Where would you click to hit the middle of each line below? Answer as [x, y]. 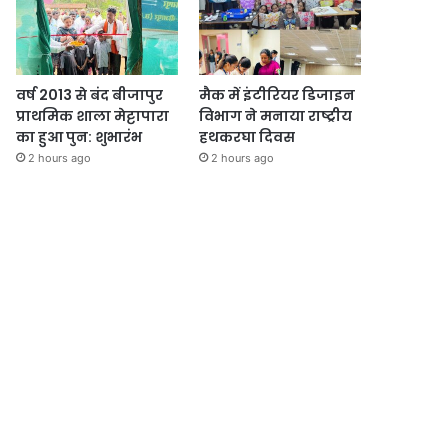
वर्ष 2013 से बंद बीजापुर [90, 95]
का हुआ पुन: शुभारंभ [79, 137]
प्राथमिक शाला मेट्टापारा [93, 116]
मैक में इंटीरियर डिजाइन [276, 95]
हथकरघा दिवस [246, 137]
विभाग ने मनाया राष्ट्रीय [275, 116]
